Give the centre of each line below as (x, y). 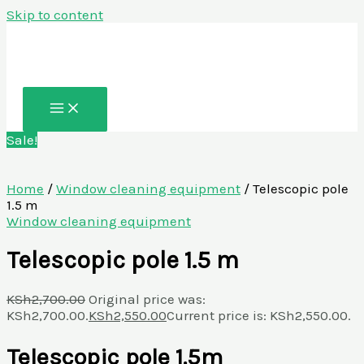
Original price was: (147, 299)
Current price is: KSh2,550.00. (259, 316)
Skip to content (55, 15)
